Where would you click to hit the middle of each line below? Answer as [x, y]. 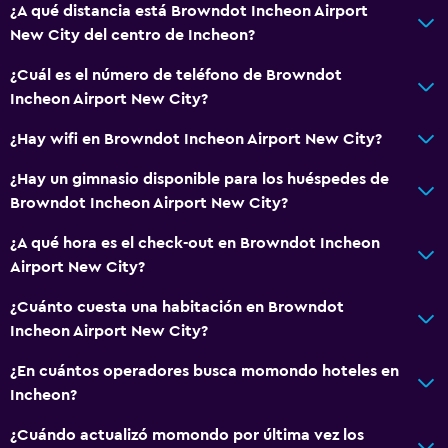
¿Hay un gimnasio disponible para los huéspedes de [199, 178]
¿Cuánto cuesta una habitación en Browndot [177, 306]
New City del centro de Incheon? [132, 34]
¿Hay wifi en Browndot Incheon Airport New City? [196, 138]
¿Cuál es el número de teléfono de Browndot [176, 74]
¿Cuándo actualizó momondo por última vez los [187, 434]
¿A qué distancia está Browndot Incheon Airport [189, 10]
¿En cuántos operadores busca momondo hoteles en [204, 370]
